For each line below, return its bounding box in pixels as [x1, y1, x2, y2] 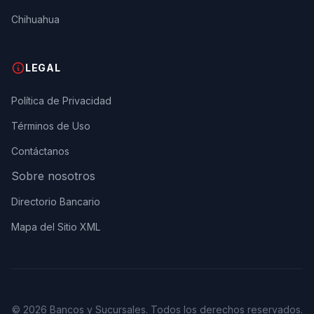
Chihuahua [11, 13, 60, 25]
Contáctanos [11, 145, 69, 157]
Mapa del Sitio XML [11, 221, 100, 233]
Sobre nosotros [11, 169, 95, 183]
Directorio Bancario [11, 196, 100, 207]
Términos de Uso [11, 120, 90, 132]
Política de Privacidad [11, 95, 111, 107]
